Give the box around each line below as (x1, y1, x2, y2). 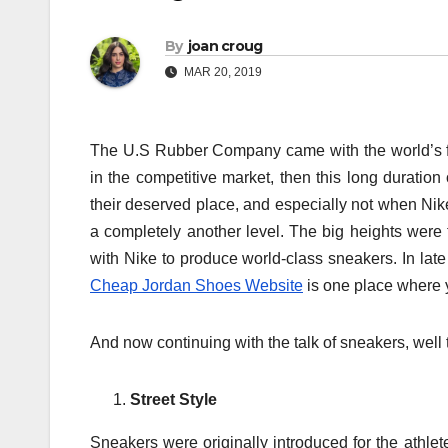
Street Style (130, 391, 217, 409)
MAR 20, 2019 (181, 65, 262, 80)
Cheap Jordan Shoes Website (90, 277, 303, 295)
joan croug (187, 37, 263, 56)
